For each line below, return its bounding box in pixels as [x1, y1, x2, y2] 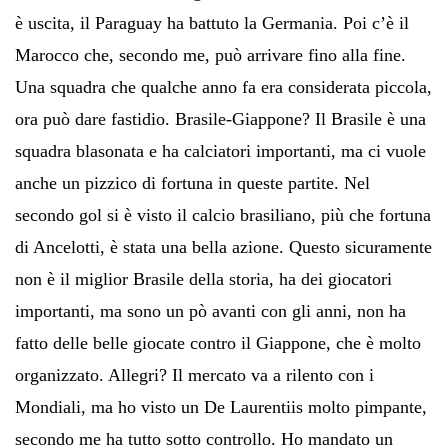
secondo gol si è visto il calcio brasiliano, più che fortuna [15, 204, 431, 225]
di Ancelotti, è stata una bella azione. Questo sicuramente [15, 236, 432, 257]
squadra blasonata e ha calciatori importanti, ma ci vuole [15, 140, 426, 161]
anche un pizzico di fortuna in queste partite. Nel [15, 172, 370, 193]
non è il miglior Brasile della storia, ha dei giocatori [15, 268, 392, 289]
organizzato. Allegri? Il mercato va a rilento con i [15, 364, 374, 385]
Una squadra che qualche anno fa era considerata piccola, [15, 76, 432, 97]
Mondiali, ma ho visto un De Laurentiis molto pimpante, [15, 396, 427, 417]
